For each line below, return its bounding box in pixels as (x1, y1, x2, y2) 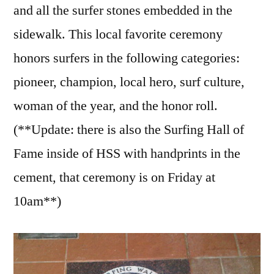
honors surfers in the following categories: (13, 49, 240, 67)
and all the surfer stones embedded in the (13, 1, 232, 19)
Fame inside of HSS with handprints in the (13, 144, 240, 162)
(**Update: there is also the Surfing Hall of (13, 120, 244, 138)
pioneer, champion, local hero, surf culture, (13, 73, 245, 91)
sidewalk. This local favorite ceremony (13, 25, 223, 43)
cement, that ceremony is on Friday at (13, 168, 215, 186)
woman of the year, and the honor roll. (13, 97, 218, 114)
